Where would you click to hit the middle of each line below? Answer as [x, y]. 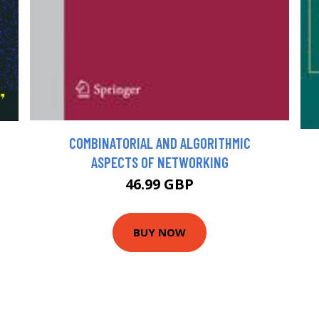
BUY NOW [159, 232]
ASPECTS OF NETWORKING [159, 162]
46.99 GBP [159, 184]
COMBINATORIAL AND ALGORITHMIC [159, 142]
